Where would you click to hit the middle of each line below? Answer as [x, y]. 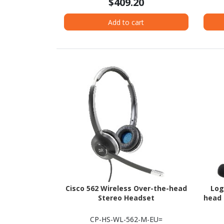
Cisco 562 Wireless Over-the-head [126, 188]
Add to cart [126, 22]
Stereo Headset [126, 198]
